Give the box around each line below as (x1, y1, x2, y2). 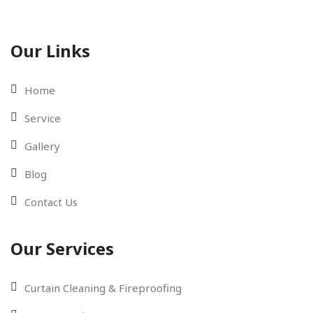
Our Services (10, 237, 114, 261)
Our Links (10, 39, 90, 63)
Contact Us (24, 195, 78, 210)
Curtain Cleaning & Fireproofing (24, 281, 182, 296)
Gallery (24, 139, 60, 154)
